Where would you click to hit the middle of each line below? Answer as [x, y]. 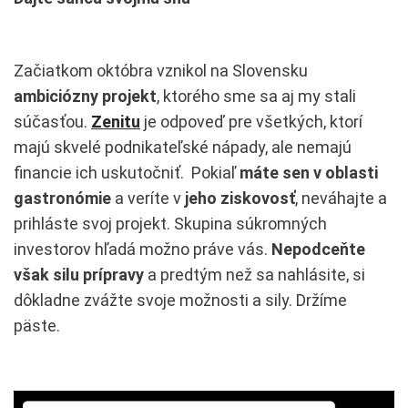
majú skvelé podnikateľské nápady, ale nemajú [183, 148]
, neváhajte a [341, 199]
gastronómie [62, 199]
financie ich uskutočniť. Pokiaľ [127, 173]
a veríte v [148, 199]
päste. [37, 326]
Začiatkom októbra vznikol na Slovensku [161, 71]
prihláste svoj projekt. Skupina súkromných [170, 224]
